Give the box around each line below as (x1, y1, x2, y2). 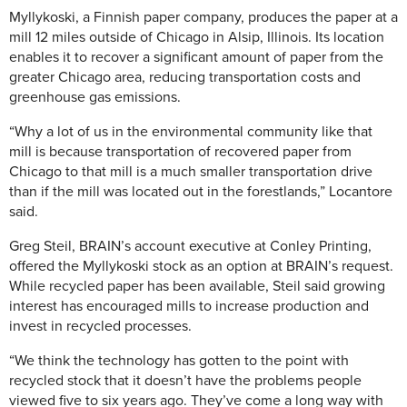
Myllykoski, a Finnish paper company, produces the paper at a (9, 8, 398, 27)
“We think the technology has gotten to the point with (9, 352, 349, 371)
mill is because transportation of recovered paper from (9, 143, 352, 162)
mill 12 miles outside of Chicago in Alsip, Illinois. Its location (9, 28, 384, 47)
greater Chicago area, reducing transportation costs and (9, 68, 361, 87)
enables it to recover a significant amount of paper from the (9, 48, 383, 67)
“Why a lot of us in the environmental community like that (9, 123, 372, 142)
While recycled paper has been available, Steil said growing (9, 277, 385, 296)
